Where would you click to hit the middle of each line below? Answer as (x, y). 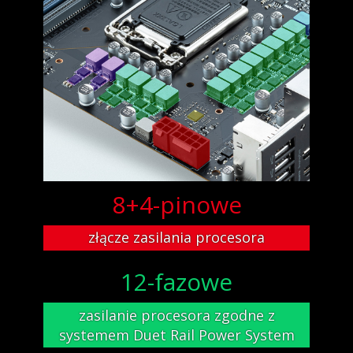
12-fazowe (176, 282)
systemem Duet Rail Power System (176, 334)
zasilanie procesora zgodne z (176, 315)
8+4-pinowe (176, 205)
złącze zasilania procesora (176, 238)
